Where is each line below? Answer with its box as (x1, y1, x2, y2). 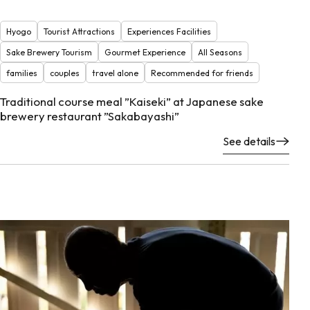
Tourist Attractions (44, 26, 115, 37)
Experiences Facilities (127, 26, 211, 37)
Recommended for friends (151, 67, 253, 78)
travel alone (92, 67, 138, 78)
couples (50, 67, 80, 78)
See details (223, 134, 275, 149)
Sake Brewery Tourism (6, 46, 92, 57)
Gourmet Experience (104, 46, 185, 57)
